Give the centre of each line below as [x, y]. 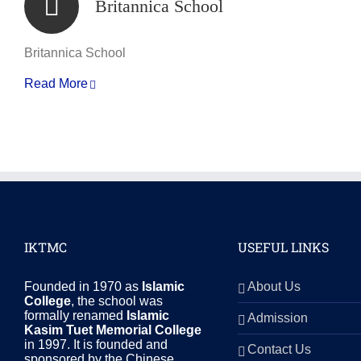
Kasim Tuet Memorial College [113, 330]
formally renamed [75, 315]
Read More [56, 83]
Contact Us [279, 349]
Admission [277, 318]
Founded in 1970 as [83, 286]
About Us [274, 286]
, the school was [117, 301]
